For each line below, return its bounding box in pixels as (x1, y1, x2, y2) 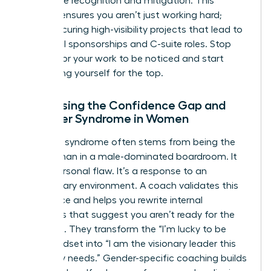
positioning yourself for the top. (22, 68, 163, 78)
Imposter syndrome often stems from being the (22, 137, 235, 147)
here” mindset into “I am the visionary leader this (22, 238, 236, 249)
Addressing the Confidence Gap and (22, 99, 226, 111)
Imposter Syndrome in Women (22, 112, 189, 125)
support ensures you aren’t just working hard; (22, 10, 222, 20)
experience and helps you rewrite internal (22, 195, 203, 205)
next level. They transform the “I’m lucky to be (22, 224, 226, 234)
